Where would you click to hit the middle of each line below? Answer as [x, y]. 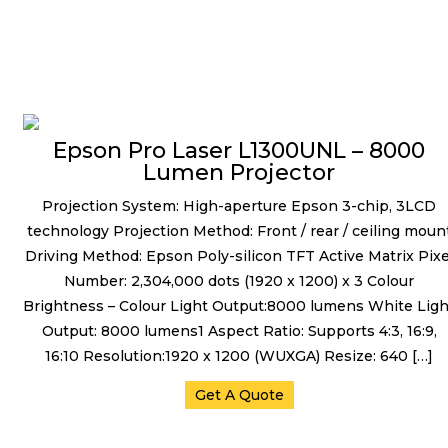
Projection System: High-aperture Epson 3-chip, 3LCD [239, 206]
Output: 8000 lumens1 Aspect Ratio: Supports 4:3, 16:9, [239, 331]
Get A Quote [239, 395]
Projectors [116, 87]
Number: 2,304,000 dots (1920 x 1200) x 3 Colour [239, 281]
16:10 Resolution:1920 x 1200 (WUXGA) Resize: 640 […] [239, 356]
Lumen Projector [239, 172]
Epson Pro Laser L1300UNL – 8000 [239, 150]
